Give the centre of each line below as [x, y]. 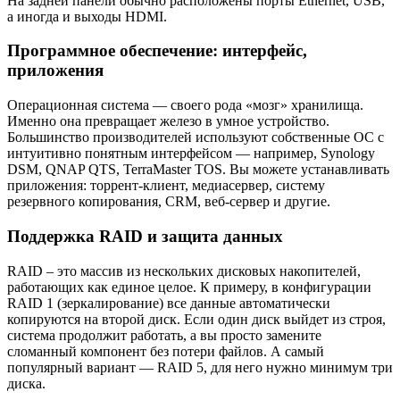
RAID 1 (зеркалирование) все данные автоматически [169, 303]
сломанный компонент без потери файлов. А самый [166, 351]
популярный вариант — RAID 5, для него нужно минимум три [200, 367]
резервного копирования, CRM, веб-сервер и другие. [169, 202]
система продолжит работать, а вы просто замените [164, 335]
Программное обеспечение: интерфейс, [157, 51]
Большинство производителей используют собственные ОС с [196, 137]
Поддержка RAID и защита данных [145, 236]
